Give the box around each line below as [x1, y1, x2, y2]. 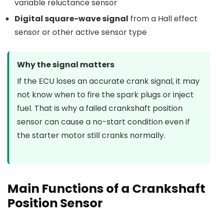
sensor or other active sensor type [15, 27, 147, 38]
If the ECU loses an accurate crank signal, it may [17, 76, 200, 87]
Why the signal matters [17, 59, 114, 70]
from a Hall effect [128, 13, 198, 24]
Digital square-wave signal [15, 13, 128, 24]
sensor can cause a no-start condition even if [17, 116, 190, 127]
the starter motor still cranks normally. [17, 130, 165, 141]
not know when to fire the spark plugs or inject [17, 89, 194, 100]
